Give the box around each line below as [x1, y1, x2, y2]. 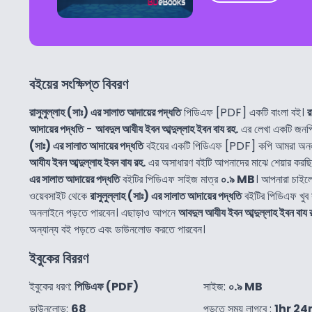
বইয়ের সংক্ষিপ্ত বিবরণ [29, 74, 128, 94]
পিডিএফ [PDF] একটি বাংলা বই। [181, 104, 307, 120]
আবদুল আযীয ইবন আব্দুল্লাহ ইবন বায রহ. [95, 120, 238, 137]
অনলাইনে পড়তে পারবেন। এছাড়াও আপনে [29, 204, 178, 221]
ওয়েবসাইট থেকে [29, 187, 90, 204]
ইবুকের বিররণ [29, 248, 88, 268]
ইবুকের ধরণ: [29, 278, 75, 295]
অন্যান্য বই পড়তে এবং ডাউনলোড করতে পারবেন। [29, 221, 205, 237]
